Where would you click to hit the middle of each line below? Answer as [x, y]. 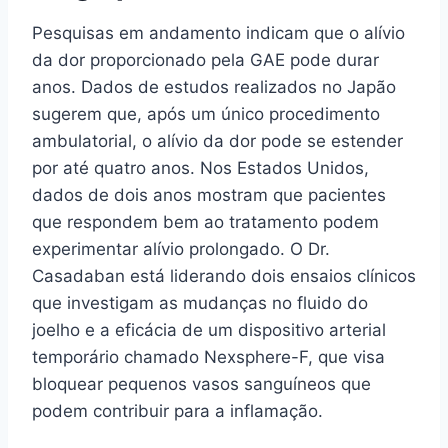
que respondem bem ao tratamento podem [205, 221]
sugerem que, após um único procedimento [206, 113]
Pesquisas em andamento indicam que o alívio [218, 32]
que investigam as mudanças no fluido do [200, 302]
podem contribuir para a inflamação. [177, 410]
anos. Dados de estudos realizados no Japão [214, 86]
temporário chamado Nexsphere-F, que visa [208, 356]
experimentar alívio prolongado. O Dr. [181, 248]
